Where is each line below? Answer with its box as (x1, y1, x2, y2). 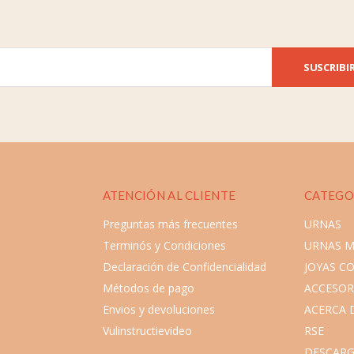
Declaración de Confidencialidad (102, 259, 266, 274)
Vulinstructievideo (102, 323, 192, 338)
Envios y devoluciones (102, 302, 215, 317)
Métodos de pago (102, 281, 194, 296)
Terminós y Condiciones (102, 238, 226, 253)
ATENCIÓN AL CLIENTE (102, 188, 236, 202)
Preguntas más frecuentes (102, 217, 238, 232)
